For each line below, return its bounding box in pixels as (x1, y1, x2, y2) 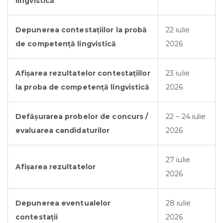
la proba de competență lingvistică (15, 82, 150, 92)
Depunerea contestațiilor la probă (15, 25, 147, 34)
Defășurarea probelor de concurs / (15, 111, 148, 121)
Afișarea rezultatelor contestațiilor (15, 68, 150, 78)
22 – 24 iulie (166, 111, 206, 121)
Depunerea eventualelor (15, 198, 111, 208)
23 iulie (166, 68, 190, 78)
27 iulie (166, 155, 190, 164)
